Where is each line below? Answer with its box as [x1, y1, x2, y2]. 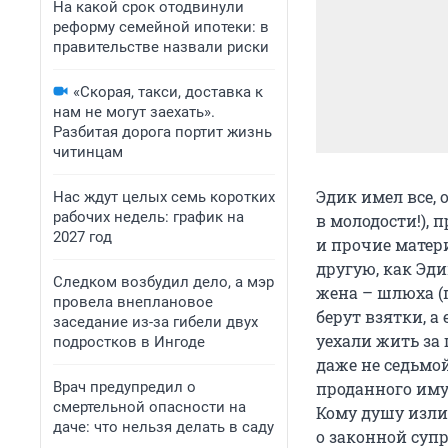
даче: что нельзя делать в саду [53, 418, 274, 436]
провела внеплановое [53, 293, 213, 311]
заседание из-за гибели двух [53, 313, 258, 331]
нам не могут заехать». [53, 103, 215, 121]
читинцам [53, 143, 123, 161]
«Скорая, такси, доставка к [73, 83, 263, 101]
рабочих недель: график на [53, 208, 244, 226]
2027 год [53, 228, 112, 246]
